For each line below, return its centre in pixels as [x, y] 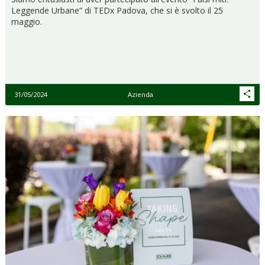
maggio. [27, 21]
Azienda [140, 94]
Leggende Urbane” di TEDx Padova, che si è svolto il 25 [117, 10]
